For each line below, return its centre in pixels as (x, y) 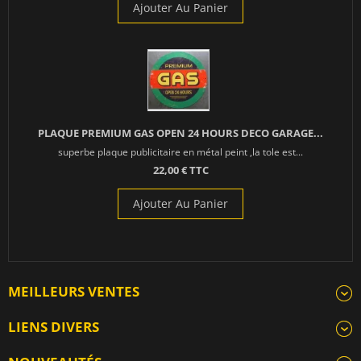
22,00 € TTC (180, 170)
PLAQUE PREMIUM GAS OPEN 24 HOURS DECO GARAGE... (180, 133)
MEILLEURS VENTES (74, 292)
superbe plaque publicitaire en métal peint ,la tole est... (180, 152)
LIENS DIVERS (54, 327)
